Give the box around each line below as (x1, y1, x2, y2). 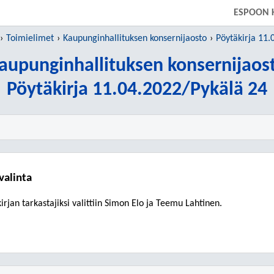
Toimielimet (6, 34, 54, 43)
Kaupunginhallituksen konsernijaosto (63, 34, 207, 43)
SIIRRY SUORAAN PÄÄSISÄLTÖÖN (66, 4, 208, 14)
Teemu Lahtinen (156, 199, 220, 209)
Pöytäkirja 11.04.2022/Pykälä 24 (7, 80, 267, 100)
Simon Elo (105, 199, 144, 209)
